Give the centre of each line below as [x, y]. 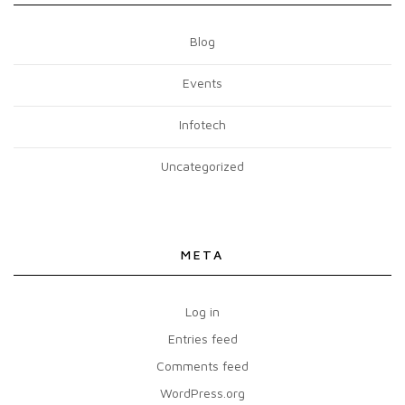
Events [202, 83]
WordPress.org [202, 393]
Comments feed [202, 366]
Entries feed [202, 339]
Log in [202, 311]
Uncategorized [202, 166]
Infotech [202, 124]
